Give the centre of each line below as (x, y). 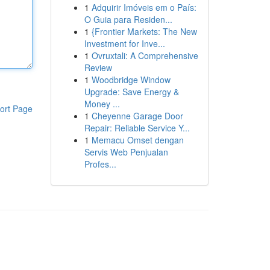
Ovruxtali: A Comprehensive (145, 55)
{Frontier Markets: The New (144, 31)
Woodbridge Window (131, 80)
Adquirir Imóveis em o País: (144, 7)
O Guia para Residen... (128, 19)
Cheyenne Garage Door (137, 116)
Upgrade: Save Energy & (131, 92)
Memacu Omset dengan (137, 140)
